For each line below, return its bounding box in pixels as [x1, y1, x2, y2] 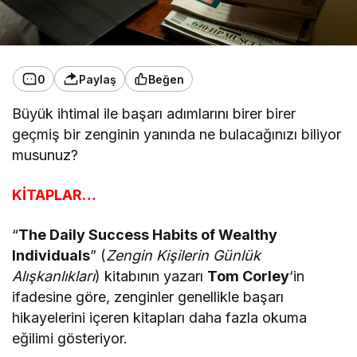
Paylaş [79, 72, 116, 86]
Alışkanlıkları [12, 268, 95, 284]
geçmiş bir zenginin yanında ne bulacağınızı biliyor [12, 126, 342, 143]
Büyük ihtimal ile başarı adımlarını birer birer [12, 105, 296, 122]
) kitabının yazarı [95, 268, 208, 284]
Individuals [12, 247, 90, 264]
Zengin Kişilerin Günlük [106, 247, 261, 264]
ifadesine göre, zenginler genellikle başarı [12, 288, 284, 305]
